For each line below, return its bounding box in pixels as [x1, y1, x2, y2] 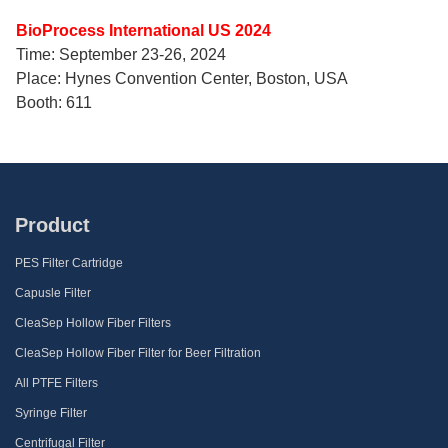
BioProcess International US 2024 [16, 22, 271, 40]
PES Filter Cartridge [15, 256, 123, 271]
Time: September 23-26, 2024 [16, 46, 226, 64]
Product [15, 214, 90, 237]
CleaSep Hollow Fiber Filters [15, 316, 171, 331]
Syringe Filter [15, 406, 87, 421]
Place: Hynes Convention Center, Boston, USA [16, 70, 348, 88]
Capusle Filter [15, 286, 91, 301]
